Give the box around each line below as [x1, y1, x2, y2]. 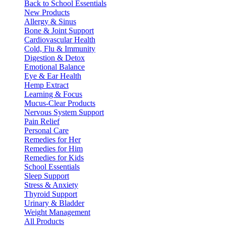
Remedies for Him [24, 144, 83, 153]
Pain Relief [24, 117, 60, 126]
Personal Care [24, 126, 69, 135]
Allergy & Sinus [24, 17, 76, 26]
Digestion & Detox [24, 53, 85, 62]
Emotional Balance [24, 63, 85, 71]
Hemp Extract [24, 81, 69, 89]
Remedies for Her [24, 135, 81, 144]
